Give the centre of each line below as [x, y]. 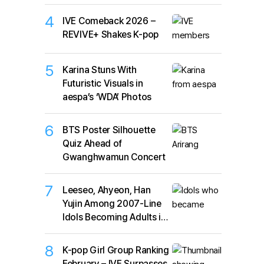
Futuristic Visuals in [103, 84]
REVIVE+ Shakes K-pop [110, 34]
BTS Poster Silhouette [109, 130]
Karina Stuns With [100, 70]
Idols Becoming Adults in [114, 217]
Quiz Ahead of [93, 144]
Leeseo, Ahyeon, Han [107, 190]
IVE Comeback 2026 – [109, 21]
